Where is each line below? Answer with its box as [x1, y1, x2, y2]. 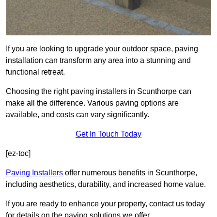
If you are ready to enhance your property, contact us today [6, 200, 205, 208]
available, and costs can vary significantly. [6, 110, 149, 119]
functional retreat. [6, 68, 65, 77]
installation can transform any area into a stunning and [6, 56, 191, 65]
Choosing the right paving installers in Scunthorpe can [6, 87, 191, 96]
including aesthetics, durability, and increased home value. [6, 180, 206, 189]
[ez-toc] [6, 149, 31, 158]
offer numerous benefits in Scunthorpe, [63, 169, 197, 177]
